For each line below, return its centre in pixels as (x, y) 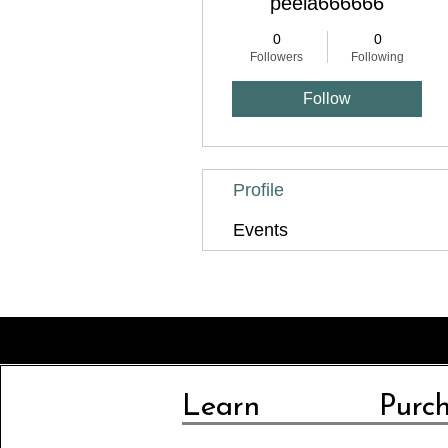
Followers (276, 56)
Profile (258, 189)
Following (377, 56)
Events (260, 229)
